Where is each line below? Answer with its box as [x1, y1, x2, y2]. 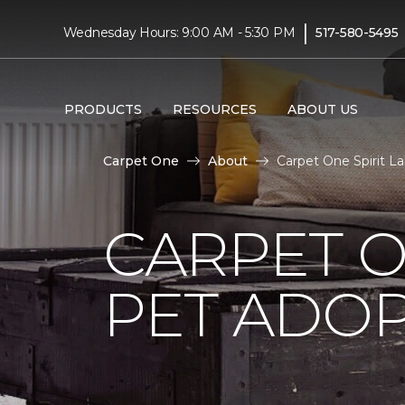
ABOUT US [287, 100, 358, 118]
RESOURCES [172, 100, 257, 118]
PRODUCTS [63, 100, 142, 118]
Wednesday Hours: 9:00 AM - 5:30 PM [62, 24, 296, 41]
